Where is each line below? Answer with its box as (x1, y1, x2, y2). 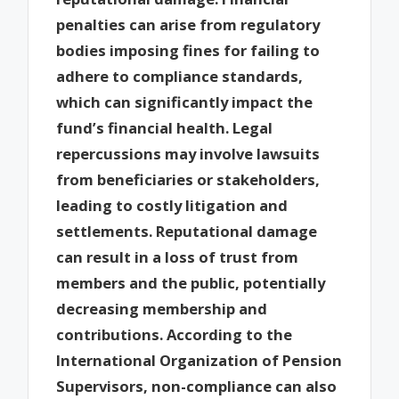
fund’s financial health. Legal (56, 117, 273, 138)
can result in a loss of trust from (56, 246, 299, 267)
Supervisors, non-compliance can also (56, 375, 338, 396)
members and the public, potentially (56, 272, 326, 293)
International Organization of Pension (56, 349, 343, 370)
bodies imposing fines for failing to (56, 39, 321, 61)
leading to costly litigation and (56, 194, 289, 216)
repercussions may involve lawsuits (56, 142, 321, 164)
